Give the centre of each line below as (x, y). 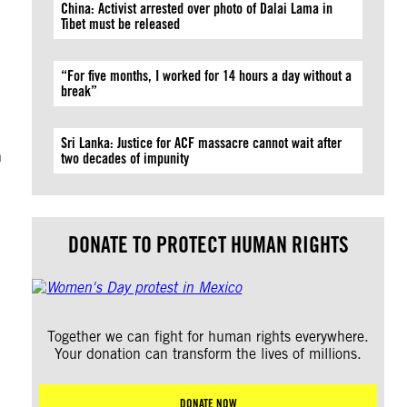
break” (79, 91)
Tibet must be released (121, 24)
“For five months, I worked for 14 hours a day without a (207, 76)
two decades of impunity (127, 159)
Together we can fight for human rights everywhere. (208, 337)
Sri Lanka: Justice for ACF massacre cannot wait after (202, 143)
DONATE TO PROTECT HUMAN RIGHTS (208, 245)
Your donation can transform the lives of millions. (208, 354)
